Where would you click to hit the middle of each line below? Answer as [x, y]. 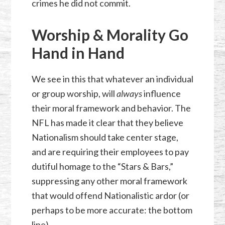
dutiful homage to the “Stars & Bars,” [102, 166]
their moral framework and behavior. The [111, 108]
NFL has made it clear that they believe [107, 122]
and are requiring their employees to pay [110, 151]
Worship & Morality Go [110, 34]
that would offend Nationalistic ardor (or [110, 195]
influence [161, 93]
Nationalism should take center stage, [105, 137]
